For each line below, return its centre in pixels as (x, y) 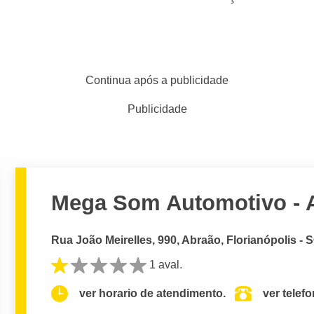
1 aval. (166, 264)
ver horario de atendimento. (153, 294)
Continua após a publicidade (157, 80)
